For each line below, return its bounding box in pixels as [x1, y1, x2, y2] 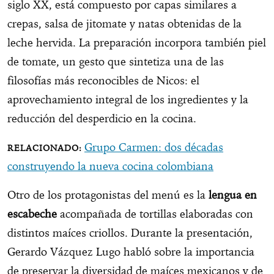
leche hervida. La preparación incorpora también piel [7, 35, 266, 50]
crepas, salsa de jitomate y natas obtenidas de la [7, 16, 242, 31]
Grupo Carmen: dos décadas [84, 139, 223, 154]
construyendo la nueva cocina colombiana [7, 158, 213, 173]
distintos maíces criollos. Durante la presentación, [7, 225, 253, 240]
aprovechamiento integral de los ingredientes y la [7, 92, 248, 106]
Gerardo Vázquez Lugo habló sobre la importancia [7, 244, 254, 259]
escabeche [7, 206, 60, 221]
